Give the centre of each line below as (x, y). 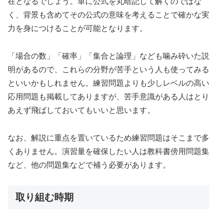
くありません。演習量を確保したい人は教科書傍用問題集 (108, 151)
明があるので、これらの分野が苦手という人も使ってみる (108, 69)
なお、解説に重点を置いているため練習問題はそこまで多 (108, 138)
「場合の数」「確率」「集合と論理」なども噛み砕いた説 (108, 56)
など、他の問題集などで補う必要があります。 (89, 165)
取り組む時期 (45, 197)
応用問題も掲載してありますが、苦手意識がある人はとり (108, 96)
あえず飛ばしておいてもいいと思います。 (81, 110)
